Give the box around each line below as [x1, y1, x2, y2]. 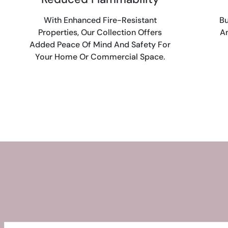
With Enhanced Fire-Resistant [43, 15, 157, 25]
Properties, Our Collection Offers [38, 27, 162, 38]
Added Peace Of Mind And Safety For [30, 39, 171, 50]
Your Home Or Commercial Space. [35, 51, 165, 62]
